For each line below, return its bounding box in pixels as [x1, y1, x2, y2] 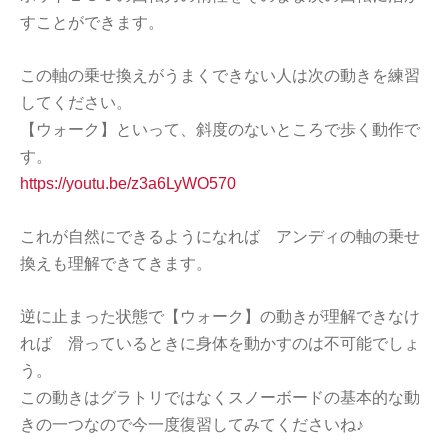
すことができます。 [20, 13, 164, 31]
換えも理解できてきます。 [20, 254, 212, 272]
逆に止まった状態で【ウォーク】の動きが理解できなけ [20, 307, 420, 325]
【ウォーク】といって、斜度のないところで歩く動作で [20, 120, 420, 138]
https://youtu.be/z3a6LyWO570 [20, 174, 236, 192]
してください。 [20, 93, 132, 111]
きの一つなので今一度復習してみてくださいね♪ [20, 415, 364, 433]
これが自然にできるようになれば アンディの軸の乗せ [20, 227, 420, 245]
